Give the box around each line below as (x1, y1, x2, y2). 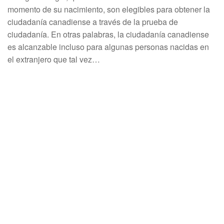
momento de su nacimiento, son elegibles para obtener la (7, 3, 210, 15)
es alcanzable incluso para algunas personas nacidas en (7, 41, 209, 52)
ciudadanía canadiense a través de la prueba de (7, 16, 178, 27)
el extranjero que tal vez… (7, 53, 100, 65)
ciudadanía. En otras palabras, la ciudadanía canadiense (7, 28, 209, 40)
